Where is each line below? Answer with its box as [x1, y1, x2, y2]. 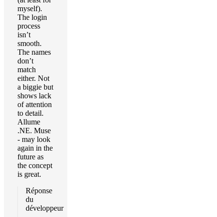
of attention [17, 100, 52, 108]
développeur [26, 204, 63, 212]
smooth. [17, 39, 42, 47]
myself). [17, 4, 42, 13]
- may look [17, 135, 50, 143]
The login [17, 13, 47, 21]
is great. [17, 170, 41, 178]
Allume [17, 118, 40, 126]
